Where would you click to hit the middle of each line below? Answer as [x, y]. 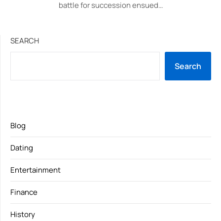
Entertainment [36, 170]
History [23, 214]
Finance [24, 192]
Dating [22, 148]
